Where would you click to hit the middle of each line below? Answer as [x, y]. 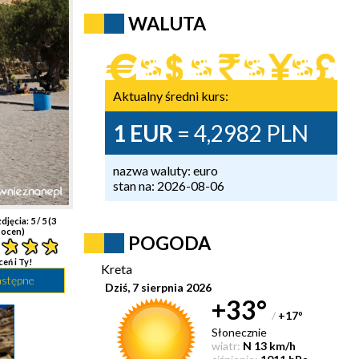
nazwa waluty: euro [166, 170]
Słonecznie [240, 332]
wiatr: [226, 346]
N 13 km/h [270, 346]
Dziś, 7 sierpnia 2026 [159, 287]
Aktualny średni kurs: [171, 96]
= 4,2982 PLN [241, 133]
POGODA [169, 243]
